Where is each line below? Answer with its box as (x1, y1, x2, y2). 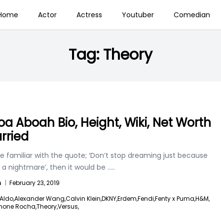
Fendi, (138, 194, 155, 203)
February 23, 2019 (9, 179, 60, 187)
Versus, (58, 202, 79, 211)
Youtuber (121, 10, 154, 20)
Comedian (173, 10, 210, 20)
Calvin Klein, (66, 194, 102, 203)
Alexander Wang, (14, 194, 66, 203)
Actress (76, 10, 102, 20)
